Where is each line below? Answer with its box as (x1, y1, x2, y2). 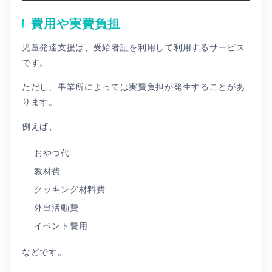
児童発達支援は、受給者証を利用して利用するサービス (22, 42, 245, 52)
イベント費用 (34, 220, 88, 231)
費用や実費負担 (31, 16, 120, 30)
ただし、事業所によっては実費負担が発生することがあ (22, 81, 245, 92)
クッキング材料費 (34, 184, 106, 194)
